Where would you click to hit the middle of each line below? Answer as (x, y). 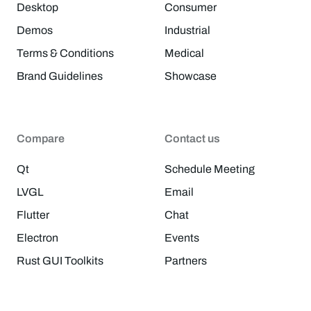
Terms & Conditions (65, 53)
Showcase (190, 76)
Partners (185, 260)
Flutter (33, 215)
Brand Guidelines (60, 76)
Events (182, 237)
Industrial (187, 30)
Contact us (192, 138)
